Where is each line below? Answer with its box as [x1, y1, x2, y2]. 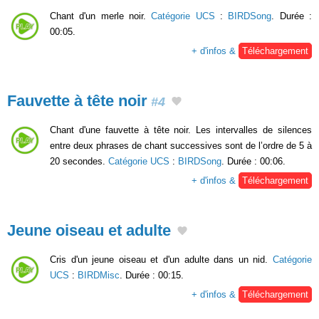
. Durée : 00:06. [221, 156, 286, 167]
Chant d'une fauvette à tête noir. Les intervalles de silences [50, 125, 312, 135]
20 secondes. [50, 156, 108, 167]
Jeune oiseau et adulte [7, 221, 171, 239]
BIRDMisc [78, 269, 120, 281]
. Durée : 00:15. [120, 269, 184, 281]
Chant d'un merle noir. [50, 11, 152, 22]
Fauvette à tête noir [7, 92, 147, 110]
